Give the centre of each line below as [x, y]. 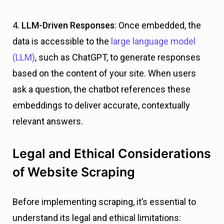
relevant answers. [48, 121]
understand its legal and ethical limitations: [97, 217]
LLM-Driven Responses [68, 25]
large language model [153, 41]
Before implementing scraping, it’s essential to [104, 201]
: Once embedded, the [158, 25]
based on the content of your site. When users [104, 73]
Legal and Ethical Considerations [112, 153]
